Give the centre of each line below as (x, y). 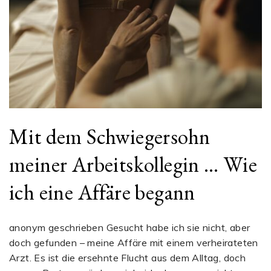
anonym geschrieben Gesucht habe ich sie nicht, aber (130, 228)
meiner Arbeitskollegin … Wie (133, 164)
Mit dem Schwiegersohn (110, 136)
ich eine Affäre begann (102, 192)
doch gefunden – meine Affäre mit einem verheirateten (134, 243)
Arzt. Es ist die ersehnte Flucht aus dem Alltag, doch (128, 258)
